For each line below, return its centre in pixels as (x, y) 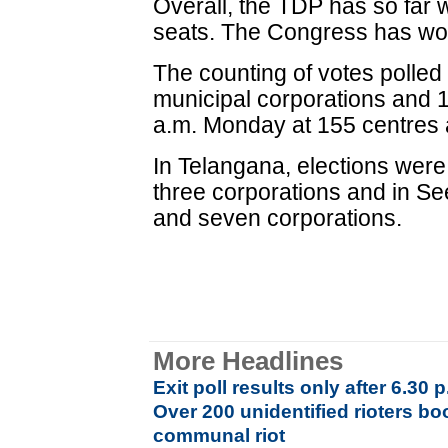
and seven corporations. (278, 218)
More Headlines (248, 361)
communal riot (219, 435)
